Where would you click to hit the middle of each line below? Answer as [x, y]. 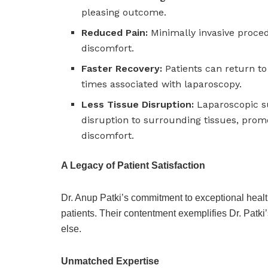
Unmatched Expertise [110, 261]
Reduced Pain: [115, 33]
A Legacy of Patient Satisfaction [133, 166]
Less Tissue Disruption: [138, 105]
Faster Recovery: [122, 69]
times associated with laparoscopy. [162, 84]
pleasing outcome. [124, 13]
